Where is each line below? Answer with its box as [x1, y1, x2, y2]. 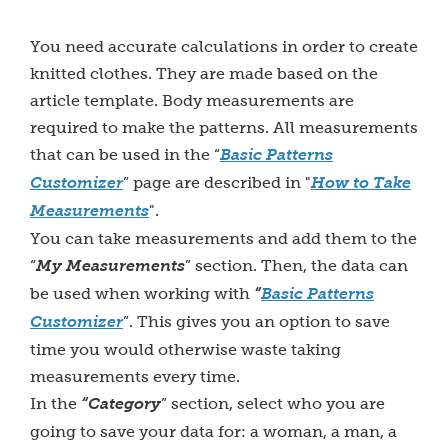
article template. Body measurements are [30, 92, 354, 109]
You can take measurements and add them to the [30, 230, 417, 247]
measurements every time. [30, 368, 244, 385]
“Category [81, 395, 161, 413]
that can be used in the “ [30, 146, 220, 163]
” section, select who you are [161, 395, 385, 412]
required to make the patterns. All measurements [30, 119, 418, 136]
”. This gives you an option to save [123, 313, 390, 330]
